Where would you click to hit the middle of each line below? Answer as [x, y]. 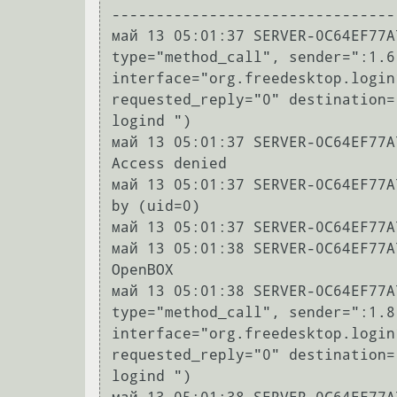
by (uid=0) [156, 206]
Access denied [169, 164]
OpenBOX [143, 270]
